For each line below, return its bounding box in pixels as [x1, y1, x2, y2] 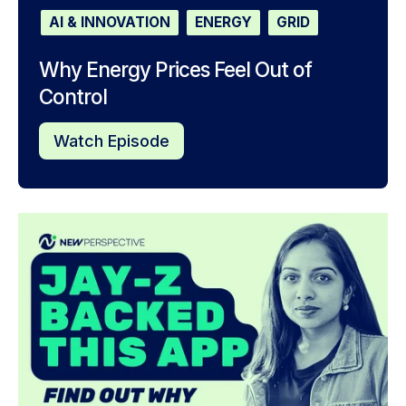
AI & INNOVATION [48, 14, 170, 32]
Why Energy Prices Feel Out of [38, 56, 312, 82]
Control [38, 83, 107, 109]
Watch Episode [53, 131, 169, 151]
